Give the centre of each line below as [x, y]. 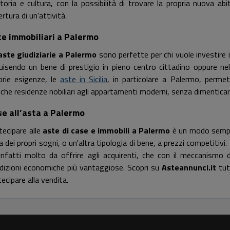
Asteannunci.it [189, 167]
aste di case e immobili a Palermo [107, 130]
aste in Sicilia [84, 79]
